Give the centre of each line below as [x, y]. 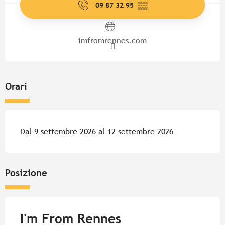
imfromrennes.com [113, 41]
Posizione [26, 173]
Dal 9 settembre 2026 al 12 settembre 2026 [97, 132]
